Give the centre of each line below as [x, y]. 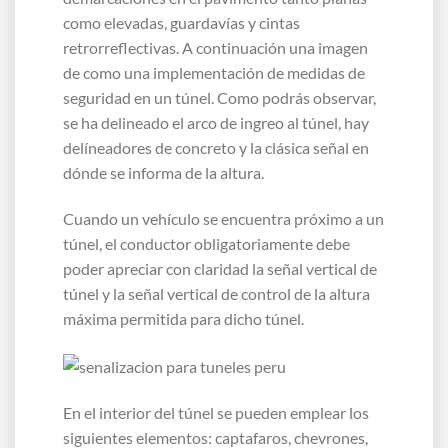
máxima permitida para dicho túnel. [185, 318]
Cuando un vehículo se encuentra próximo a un [223, 218]
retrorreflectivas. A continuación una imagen [215, 47]
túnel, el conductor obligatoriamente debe [206, 243]
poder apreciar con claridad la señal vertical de [220, 268]
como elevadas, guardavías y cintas [181, 22]
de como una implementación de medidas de [214, 72]
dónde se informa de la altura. [163, 172]
